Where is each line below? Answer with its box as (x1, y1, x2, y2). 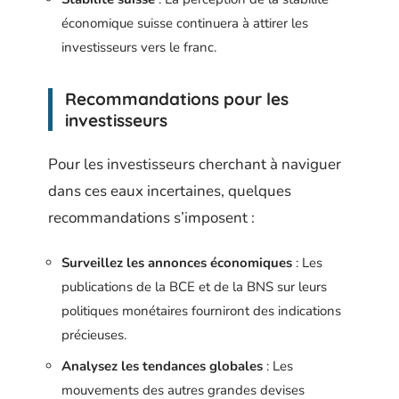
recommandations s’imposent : (48, 207, 255, 228)
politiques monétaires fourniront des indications (61, 302, 341, 321)
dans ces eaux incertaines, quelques (48, 180, 291, 201)
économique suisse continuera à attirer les (61, 14, 308, 33)
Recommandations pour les (65, 88, 289, 110)
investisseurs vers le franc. (61, 38, 216, 57)
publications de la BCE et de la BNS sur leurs (61, 278, 327, 297)
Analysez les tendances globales (61, 356, 263, 375)
